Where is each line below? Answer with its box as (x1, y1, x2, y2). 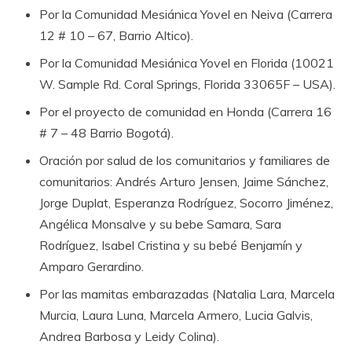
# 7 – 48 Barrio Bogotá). (39, 124, 174, 141)
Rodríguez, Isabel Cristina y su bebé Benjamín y (39, 236, 302, 253)
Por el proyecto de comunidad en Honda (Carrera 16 (39, 103, 332, 119)
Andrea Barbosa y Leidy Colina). (39, 328, 219, 344)
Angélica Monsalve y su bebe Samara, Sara (39, 215, 281, 232)
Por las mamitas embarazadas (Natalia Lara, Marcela (39, 285, 335, 302)
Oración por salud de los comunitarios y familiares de (39, 152, 330, 168)
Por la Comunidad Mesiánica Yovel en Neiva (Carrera (39, 5, 332, 22)
